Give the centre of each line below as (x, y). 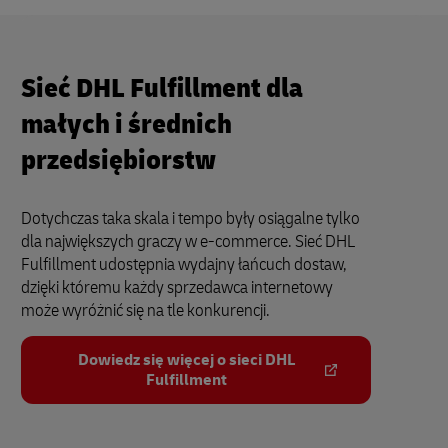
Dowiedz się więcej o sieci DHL (186, 359)
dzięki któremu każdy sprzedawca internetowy (177, 287)
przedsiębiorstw (118, 160)
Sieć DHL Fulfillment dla (162, 88)
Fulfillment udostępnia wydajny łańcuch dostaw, (184, 264)
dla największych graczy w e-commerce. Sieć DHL (188, 241)
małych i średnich (126, 124)
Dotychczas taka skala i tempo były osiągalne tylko (190, 218)
